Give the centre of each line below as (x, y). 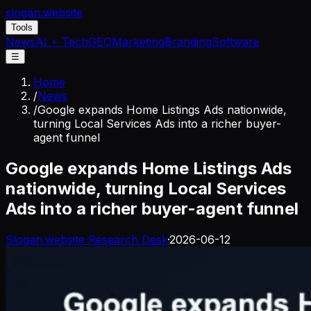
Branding (188, 42)
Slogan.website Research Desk (86, 239)
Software (236, 42)
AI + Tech (62, 42)
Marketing (138, 42)
